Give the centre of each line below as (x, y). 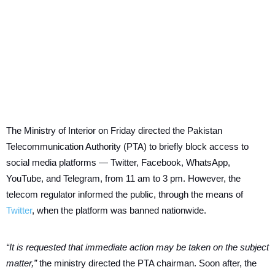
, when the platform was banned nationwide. (120, 210)
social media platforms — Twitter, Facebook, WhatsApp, (118, 162)
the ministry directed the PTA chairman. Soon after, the (147, 263)
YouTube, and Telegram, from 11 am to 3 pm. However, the (123, 178)
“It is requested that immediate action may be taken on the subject (137, 247)
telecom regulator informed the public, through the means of (125, 194)
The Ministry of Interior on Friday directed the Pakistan (114, 130)
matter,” (21, 263)
